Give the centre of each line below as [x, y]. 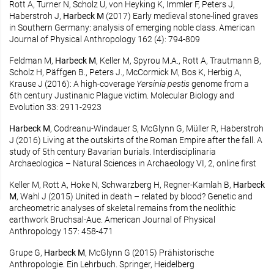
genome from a [220, 84]
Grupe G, [27, 253]
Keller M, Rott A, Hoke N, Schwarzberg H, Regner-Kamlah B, [121, 185]
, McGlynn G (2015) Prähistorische [150, 253]
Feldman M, [32, 61]
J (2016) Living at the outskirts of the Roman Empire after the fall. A [136, 140]
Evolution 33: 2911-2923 [55, 107]
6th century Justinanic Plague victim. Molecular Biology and [122, 95]
